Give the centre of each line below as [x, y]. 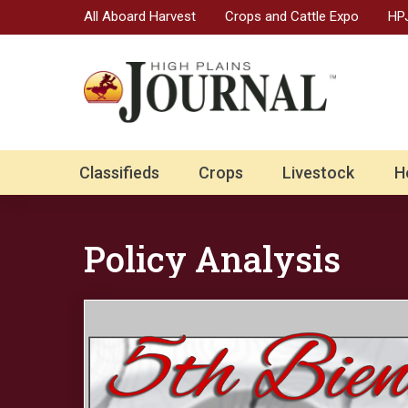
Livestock [319, 173]
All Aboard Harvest [140, 16]
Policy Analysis [212, 259]
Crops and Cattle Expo [292, 16]
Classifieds [119, 173]
